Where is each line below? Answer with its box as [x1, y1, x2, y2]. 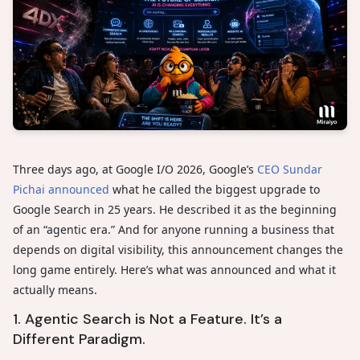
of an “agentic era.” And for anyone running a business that [13, 221, 334, 237]
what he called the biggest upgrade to [109, 181, 320, 197]
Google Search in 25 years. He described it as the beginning [13, 201, 337, 217]
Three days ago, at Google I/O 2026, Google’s [13, 161, 257, 177]
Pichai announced [13, 181, 109, 197]
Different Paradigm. [13, 329, 145, 349]
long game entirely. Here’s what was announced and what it [13, 261, 336, 277]
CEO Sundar [257, 161, 322, 177]
